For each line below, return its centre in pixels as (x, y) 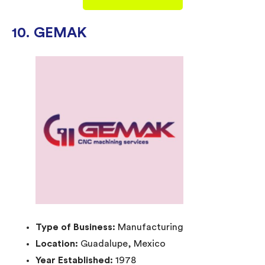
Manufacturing (151, 227)
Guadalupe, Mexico (123, 243)
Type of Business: (77, 227)
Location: (58, 243)
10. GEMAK (49, 33)
